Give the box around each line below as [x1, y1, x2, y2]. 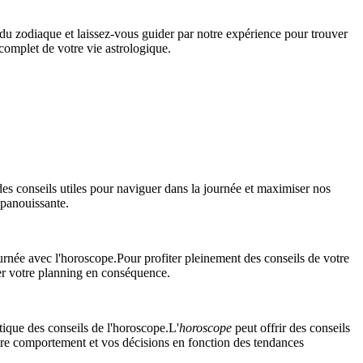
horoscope [179, 321, 232, 335]
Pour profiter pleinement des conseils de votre [117, 251, 349, 266]
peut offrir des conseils [232, 321, 350, 335]
